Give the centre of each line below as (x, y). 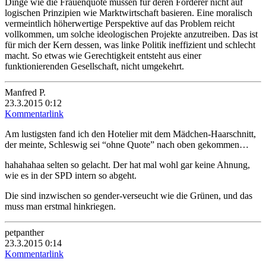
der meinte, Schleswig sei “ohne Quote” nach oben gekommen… (127, 144)
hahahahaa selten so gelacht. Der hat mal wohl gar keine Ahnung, (127, 164)
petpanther (24, 232)
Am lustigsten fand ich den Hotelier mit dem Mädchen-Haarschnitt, (130, 134)
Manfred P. (25, 92)
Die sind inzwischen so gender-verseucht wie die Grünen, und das (129, 195)
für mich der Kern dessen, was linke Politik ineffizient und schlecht (130, 45)
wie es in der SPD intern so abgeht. (71, 175)
